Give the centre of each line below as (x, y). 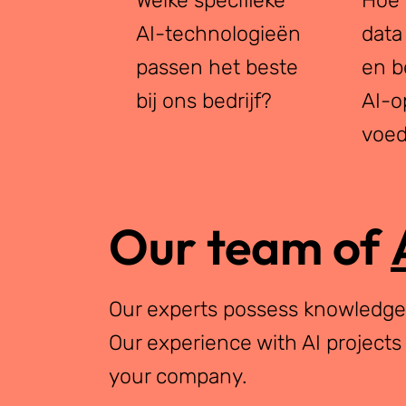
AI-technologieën (218, 33)
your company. (178, 376)
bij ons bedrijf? (203, 100)
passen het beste (217, 67)
